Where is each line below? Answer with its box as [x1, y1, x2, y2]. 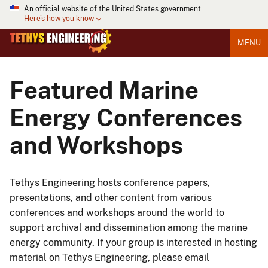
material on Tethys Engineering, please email [10, 251, 209, 263]
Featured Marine [10, 76, 199, 104]
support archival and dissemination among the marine [10, 221, 248, 233]
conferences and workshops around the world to [10, 206, 224, 218]
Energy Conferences [10, 103, 242, 132]
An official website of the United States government [24, 5, 201, 13]
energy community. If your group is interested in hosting [10, 236, 257, 248]
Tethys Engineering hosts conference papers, [10, 176, 210, 188]
